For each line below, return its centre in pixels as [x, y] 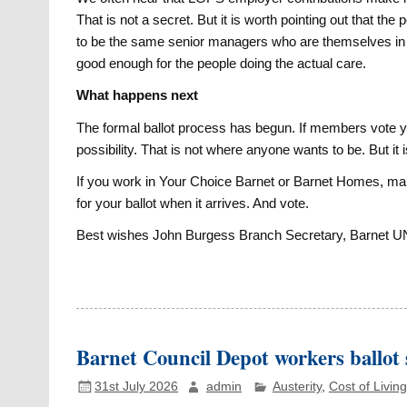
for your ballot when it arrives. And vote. [193, 203]
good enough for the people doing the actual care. [222, 63]
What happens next [138, 95]
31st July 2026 [137, 386]
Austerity [297, 386]
